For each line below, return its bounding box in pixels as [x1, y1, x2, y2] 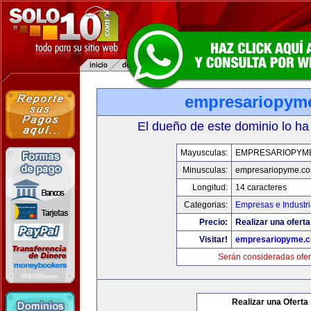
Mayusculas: [180, 148, 228, 158]
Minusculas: [183, 165, 228, 175]
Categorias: [184, 200, 228, 210]
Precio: [199, 217, 228, 227]
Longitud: [192, 183, 228, 192]
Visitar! [199, 235, 228, 244]
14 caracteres [235, 183, 287, 192]
